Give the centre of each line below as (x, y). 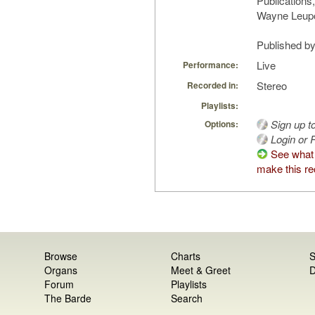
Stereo (272, 86)
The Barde (68, 298)
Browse (61, 256)
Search (186, 298)
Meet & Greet (200, 270)
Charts (185, 256)
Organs (61, 270)
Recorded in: (213, 85)
